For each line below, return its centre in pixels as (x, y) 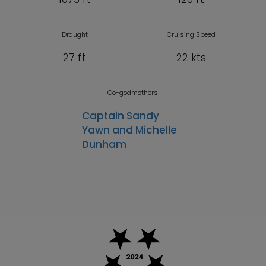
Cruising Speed (191, 35)
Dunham (104, 145)
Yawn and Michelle (130, 130)
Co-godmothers (133, 93)
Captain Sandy (121, 116)
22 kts (191, 58)
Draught (75, 35)
